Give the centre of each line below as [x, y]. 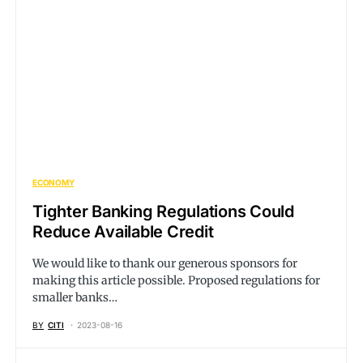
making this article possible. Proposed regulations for [176, 280]
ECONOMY [53, 182]
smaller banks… [75, 297]
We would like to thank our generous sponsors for [165, 263]
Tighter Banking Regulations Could [163, 211]
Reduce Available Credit [123, 232]
